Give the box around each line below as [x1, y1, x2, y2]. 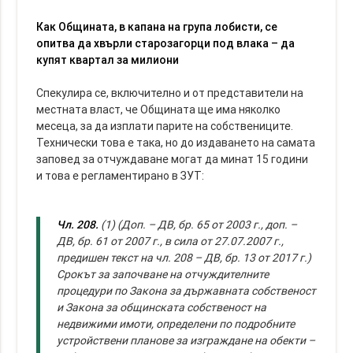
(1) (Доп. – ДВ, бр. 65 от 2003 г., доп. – [101, 217, 298, 232]
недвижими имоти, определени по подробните [57, 316, 295, 331]
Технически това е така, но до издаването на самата [36, 135, 316, 150]
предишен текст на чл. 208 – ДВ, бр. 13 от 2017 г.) [57, 250, 312, 265]
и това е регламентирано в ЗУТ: [36, 168, 205, 183]
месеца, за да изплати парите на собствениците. [36, 118, 294, 133]
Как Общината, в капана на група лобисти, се [36, 19, 278, 34]
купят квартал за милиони [36, 52, 180, 67]
